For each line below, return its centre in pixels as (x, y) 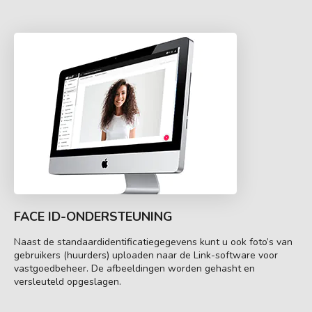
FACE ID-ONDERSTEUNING (93, 216)
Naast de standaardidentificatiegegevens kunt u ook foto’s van (153, 242)
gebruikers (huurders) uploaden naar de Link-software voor (146, 255)
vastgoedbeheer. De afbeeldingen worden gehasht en (134, 268)
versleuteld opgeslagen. (68, 281)
